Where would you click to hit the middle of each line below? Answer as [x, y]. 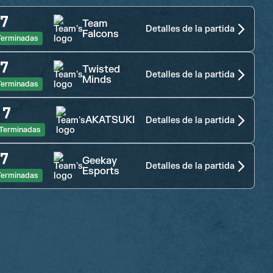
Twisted [101, 69]
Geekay [100, 161]
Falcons [101, 34]
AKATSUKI [110, 120]
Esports [101, 171]
